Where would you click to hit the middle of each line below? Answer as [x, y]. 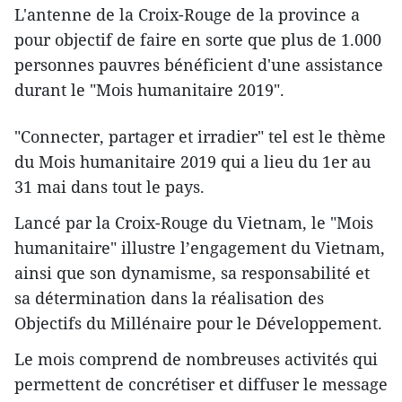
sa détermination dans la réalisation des [169, 297]
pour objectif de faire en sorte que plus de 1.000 [198, 39]
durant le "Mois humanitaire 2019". [149, 89]
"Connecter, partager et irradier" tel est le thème [200, 136]
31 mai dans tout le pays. [109, 186]
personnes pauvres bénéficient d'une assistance [199, 64]
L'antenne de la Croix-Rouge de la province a [187, 14]
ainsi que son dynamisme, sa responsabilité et [192, 272]
